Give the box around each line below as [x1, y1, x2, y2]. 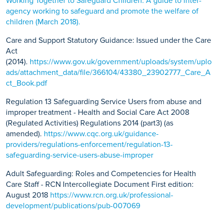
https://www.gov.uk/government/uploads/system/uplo [30, 57, 212, 67]
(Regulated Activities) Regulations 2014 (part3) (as [6, 118, 173, 128]
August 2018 [6, 190, 50, 200]
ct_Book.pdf [6, 78, 47, 88]
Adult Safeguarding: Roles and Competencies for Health [6, 169, 196, 179]
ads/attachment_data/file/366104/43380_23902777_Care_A [6, 68, 211, 77]
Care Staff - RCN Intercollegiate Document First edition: [6, 180, 194, 189]
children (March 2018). [6, 17, 80, 27]
